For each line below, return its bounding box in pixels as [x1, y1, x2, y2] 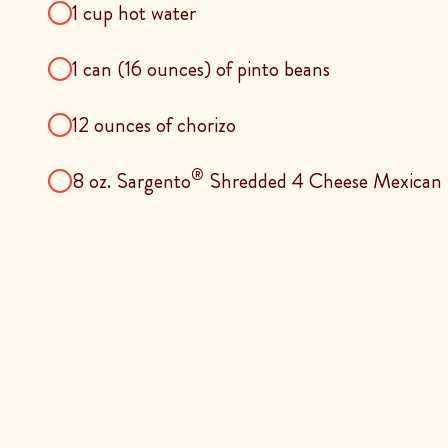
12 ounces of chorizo [72, 109, 236, 140]
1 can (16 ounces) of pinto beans [72, 53, 330, 84]
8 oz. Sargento [72, 165, 191, 196]
